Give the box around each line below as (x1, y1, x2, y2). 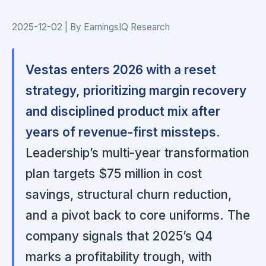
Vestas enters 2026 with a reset (26, 62, 217, 77)
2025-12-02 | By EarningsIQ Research (12, 21, 170, 33)
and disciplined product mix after (26, 103, 221, 119)
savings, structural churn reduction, (26, 186, 232, 202)
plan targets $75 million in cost (26, 166, 202, 181)
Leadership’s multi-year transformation (26, 145, 250, 160)
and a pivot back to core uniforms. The (26, 207, 251, 223)
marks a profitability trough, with (26, 249, 213, 264)
